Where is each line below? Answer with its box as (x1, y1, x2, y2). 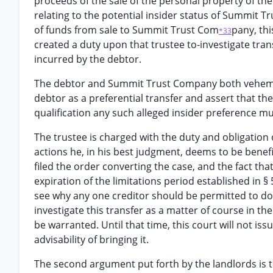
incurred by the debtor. (34, 52, 141, 66)
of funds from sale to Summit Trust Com (34, 23, 219, 37)
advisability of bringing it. (34, 233, 149, 246)
